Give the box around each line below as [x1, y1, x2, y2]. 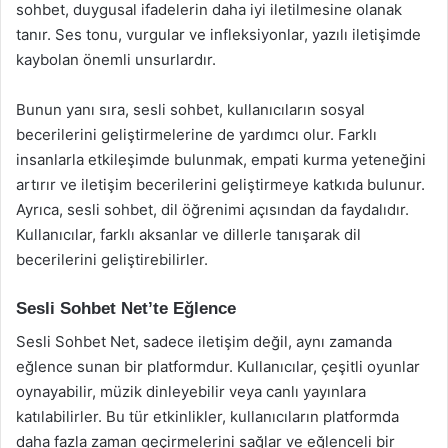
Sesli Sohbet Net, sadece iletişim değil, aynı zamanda [16, 331, 392, 351]
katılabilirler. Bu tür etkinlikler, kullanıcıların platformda [16, 406, 399, 426]
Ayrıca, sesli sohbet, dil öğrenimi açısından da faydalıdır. [16, 200, 409, 219]
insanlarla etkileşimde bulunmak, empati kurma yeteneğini [16, 150, 426, 169]
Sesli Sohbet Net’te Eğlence [16, 299, 236, 318]
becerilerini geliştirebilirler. [16, 250, 208, 269]
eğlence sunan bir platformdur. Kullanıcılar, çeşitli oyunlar [16, 356, 420, 376]
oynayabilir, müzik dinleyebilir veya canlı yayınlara [16, 381, 366, 401]
